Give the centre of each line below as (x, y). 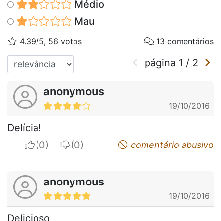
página (162, 62)
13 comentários (184, 41)
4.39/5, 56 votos (50, 41)
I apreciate (59, 144)
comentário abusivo (171, 145)
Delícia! (24, 128)
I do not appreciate (114, 144)
